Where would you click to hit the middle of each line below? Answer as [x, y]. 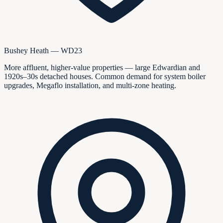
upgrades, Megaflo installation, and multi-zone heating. [90, 85]
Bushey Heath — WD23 [43, 50]
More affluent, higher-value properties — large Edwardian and [102, 67]
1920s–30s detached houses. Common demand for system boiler [105, 76]
